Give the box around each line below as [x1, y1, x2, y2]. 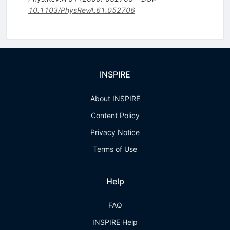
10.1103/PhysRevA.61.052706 [28, 5, 135, 14]
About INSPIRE [90, 94, 140, 103]
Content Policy [90, 111, 140, 120]
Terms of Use [93, 145, 137, 154]
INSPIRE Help [92, 218, 138, 226]
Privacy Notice [90, 128, 140, 137]
